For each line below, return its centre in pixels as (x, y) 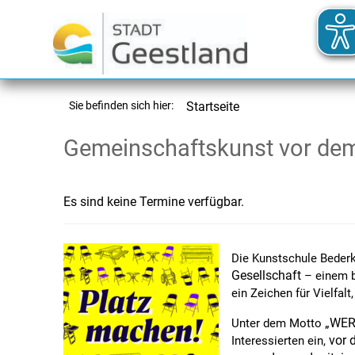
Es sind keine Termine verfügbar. (154, 202)
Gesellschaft (266, 275)
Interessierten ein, (280, 341)
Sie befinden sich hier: (121, 106)
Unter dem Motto (278, 323)
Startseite (213, 107)
